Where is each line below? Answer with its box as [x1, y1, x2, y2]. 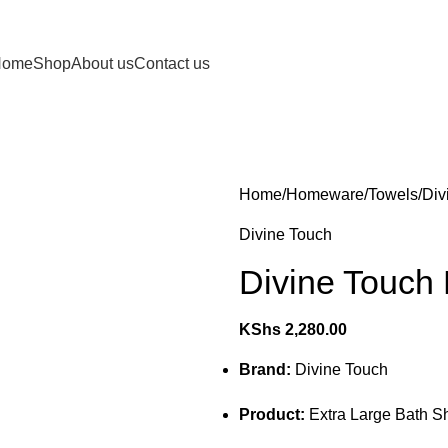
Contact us [133, 54, 210, 72]
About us [70, 54, 134, 72]
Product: [239, 406, 305, 423]
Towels [368, 186, 418, 203]
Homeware [286, 186, 364, 203]
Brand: [239, 361, 291, 378]
